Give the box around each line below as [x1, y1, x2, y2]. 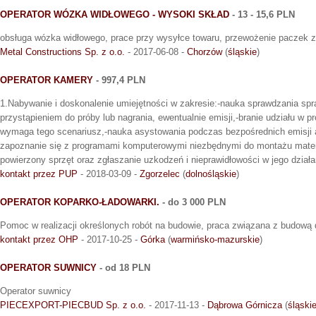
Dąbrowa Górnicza [207, 299, 282, 310]
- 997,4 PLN [93, 74, 145, 85]
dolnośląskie [186, 168, 236, 179]
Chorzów [187, 46, 222, 57]
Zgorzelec [140, 168, 180, 179]
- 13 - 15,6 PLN [229, 8, 295, 20]
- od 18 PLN [97, 262, 150, 273]
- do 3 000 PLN [159, 196, 226, 207]
